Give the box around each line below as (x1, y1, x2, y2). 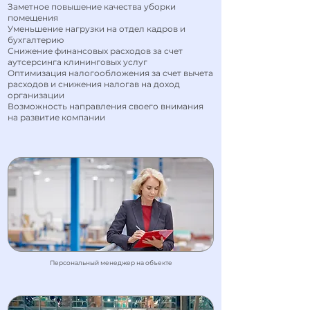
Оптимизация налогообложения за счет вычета (8, 68, 213, 78)
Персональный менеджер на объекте (49, 259, 172, 266)
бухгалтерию (8, 35, 64, 45)
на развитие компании (8, 112, 105, 122)
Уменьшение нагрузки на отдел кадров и (8, 24, 185, 34)
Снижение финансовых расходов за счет (8, 46, 183, 56)
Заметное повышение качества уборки (8, 1, 176, 12)
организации (8, 90, 64, 100)
